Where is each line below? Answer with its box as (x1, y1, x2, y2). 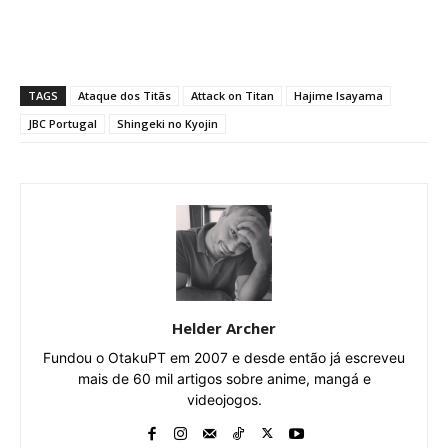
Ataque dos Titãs (78, 88, 171, 104)
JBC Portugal (28, 116, 97, 132)
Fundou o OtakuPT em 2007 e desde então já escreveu (43, 349, 405, 367)
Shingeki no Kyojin (117, 116, 218, 132)
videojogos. (186, 391, 262, 409)
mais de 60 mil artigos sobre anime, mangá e (77, 370, 371, 388)
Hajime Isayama (294, 88, 383, 104)
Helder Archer (172, 318, 276, 339)
